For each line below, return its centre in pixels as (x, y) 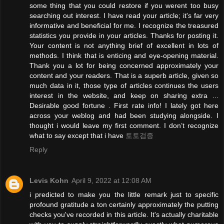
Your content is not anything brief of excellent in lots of (124, 46)
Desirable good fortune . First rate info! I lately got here (124, 106)
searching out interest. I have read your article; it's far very (124, 16)
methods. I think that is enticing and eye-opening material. (124, 56)
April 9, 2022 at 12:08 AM (111, 181)
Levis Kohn (49, 181)
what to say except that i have (77, 136)
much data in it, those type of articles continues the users (124, 86)
